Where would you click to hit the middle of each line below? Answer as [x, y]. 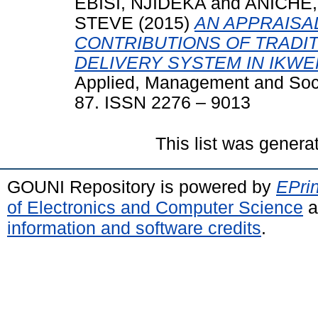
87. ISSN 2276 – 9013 [163, 102]
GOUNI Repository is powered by [142, 186]
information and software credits [134, 227]
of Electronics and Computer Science [155, 207]
